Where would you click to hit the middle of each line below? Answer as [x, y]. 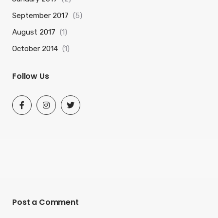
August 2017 [34, 32]
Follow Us [31, 76]
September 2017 [40, 16]
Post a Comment [45, 202]
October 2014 [35, 49]
